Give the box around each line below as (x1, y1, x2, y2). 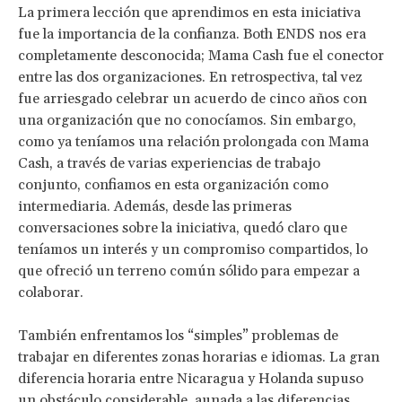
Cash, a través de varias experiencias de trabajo (18, 153, 320, 172)
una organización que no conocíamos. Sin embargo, (18, 110, 356, 129)
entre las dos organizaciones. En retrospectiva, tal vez (18, 67, 363, 86)
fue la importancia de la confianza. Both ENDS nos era (18, 24, 366, 43)
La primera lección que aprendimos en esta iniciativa (18, 3, 361, 22)
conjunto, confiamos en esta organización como (18, 175, 328, 194)
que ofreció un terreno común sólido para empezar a (18, 261, 360, 280)
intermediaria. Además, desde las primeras (18, 197, 292, 215)
